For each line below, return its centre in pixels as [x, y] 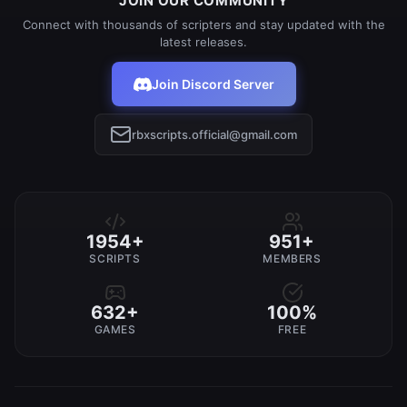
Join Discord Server [213, 84]
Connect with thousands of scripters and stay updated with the [203, 25]
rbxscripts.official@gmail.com [214, 134]
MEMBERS [292, 258]
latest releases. [203, 42]
